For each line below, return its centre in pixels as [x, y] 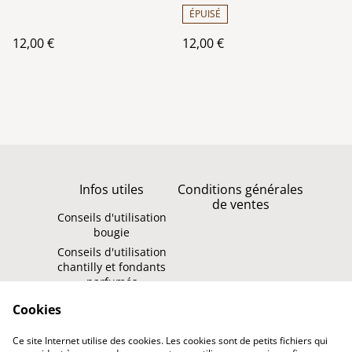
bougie [112, 232]
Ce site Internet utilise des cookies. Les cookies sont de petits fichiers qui [170, 341]
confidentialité [112, 316]
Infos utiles [112, 189]
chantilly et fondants [112, 267]
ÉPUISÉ [205, 13]
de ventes [240, 204]
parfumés [112, 282]
